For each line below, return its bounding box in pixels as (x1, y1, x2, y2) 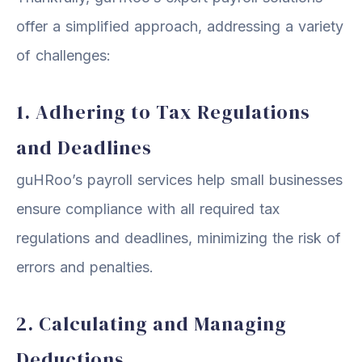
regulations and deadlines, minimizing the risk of (16, 229, 341, 246)
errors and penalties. (16, 258, 154, 276)
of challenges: (16, 46, 111, 64)
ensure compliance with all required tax (16, 200, 280, 217)
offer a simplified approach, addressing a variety (16, 17, 343, 35)
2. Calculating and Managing (16, 309, 287, 337)
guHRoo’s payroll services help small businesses (16, 170, 343, 188)
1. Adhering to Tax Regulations (16, 98, 310, 125)
